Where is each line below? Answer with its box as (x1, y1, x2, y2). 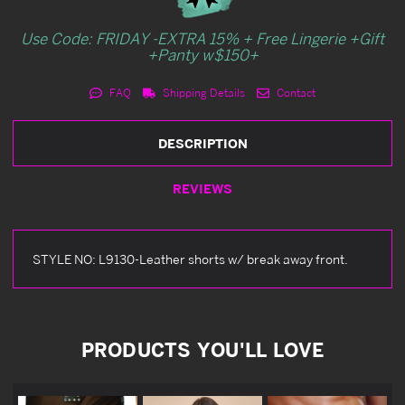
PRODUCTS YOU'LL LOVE (80, 337, 325, 362)
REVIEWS (173, 180, 232, 196)
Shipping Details (160, 85, 245, 99)
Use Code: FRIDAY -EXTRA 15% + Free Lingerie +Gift (21, 28, 384, 48)
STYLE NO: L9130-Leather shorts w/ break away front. (33, 250, 348, 267)
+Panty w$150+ (146, 44, 259, 64)
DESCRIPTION (157, 135, 248, 151)
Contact (273, 85, 316, 99)
